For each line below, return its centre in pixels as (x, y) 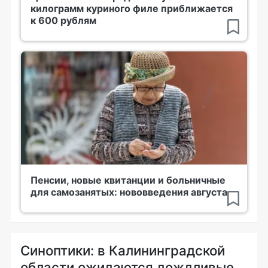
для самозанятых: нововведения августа (129, 192)
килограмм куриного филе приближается (132, 8)
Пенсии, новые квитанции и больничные (128, 180)
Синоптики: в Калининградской (123, 250)
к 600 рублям (63, 20)
